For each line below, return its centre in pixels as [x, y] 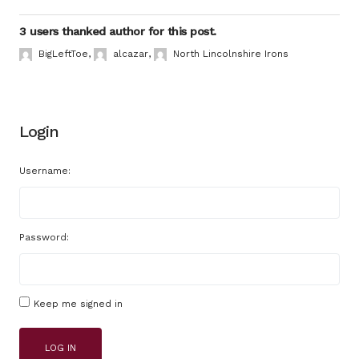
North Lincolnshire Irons [231, 54]
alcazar [131, 54]
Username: [45, 171]
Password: [44, 237]
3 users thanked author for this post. [118, 31]
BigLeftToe [63, 54]
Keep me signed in [78, 304]
